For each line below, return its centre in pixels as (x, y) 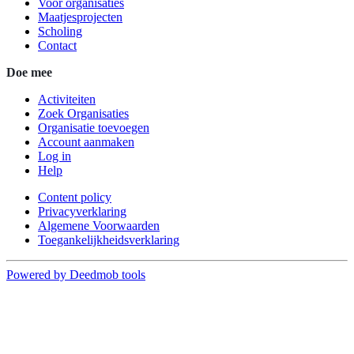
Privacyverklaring (82, 212)
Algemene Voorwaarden (99, 226)
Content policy (75, 198)
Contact (57, 46)
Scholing (60, 32)
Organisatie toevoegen (94, 128)
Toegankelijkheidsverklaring (109, 240)
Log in (55, 156)
